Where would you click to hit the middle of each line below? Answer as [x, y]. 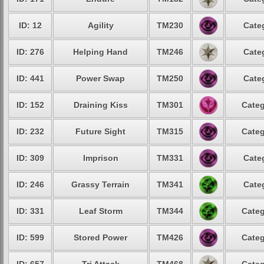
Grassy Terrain [100, 184]
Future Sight [100, 131]
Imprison [100, 158]
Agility [100, 25]
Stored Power [100, 237]
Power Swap [100, 78]
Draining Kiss [100, 105]
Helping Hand [100, 52]
